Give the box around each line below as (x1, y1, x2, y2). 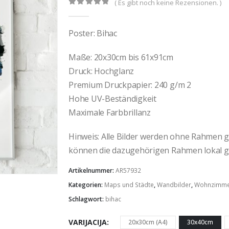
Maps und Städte (104, 180, 154, 190)
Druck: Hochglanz (68, 65, 134, 77)
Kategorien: (68, 180, 104, 190)
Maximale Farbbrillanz (68, 106, 151, 118)
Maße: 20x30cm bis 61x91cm (68, 51, 174, 63)
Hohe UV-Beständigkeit (68, 93, 156, 104)
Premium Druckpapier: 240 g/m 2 (68, 79, 191, 90)
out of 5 (74, 8, 117, 15)
